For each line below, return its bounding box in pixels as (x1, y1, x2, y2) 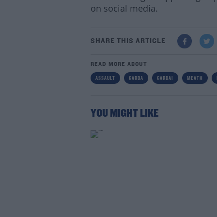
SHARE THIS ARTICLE (90, 37, 166, 45)
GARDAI (156, 76, 173, 81)
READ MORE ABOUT (90, 62, 147, 67)
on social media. (90, 2, 158, 14)
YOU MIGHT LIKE (90, 108, 159, 120)
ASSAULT (95, 76, 115, 81)
